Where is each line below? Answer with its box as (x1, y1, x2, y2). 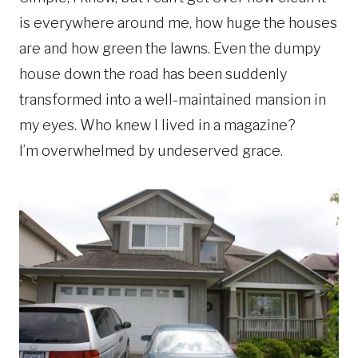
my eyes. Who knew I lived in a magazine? (19, 116, 296, 133)
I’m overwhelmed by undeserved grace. (19, 141, 283, 159)
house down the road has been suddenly (19, 65, 287, 82)
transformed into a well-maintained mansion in (19, 90, 326, 108)
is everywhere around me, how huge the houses (19, 14, 337, 31)
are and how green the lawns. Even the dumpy (19, 39, 320, 57)
